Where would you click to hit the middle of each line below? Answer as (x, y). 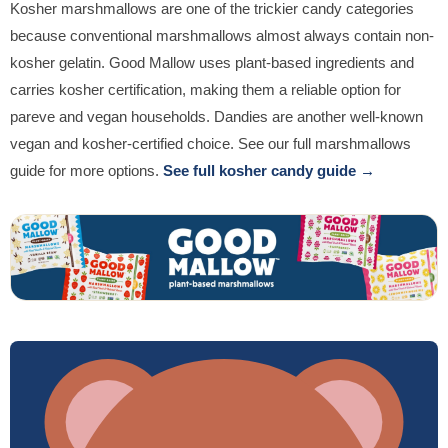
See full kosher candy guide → (269, 170)
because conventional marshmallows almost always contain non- (222, 35)
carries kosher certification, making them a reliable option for (205, 89)
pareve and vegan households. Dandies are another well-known (216, 116)
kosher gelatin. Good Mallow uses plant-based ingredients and (212, 62)
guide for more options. (86, 170)
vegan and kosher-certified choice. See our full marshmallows (210, 143)
